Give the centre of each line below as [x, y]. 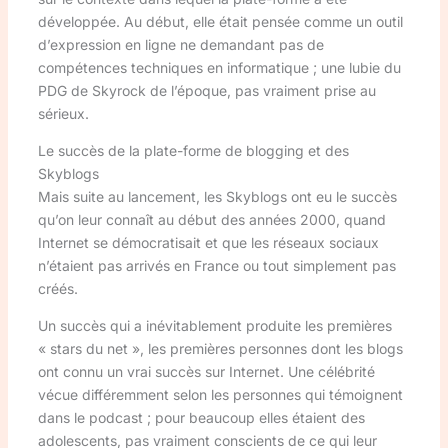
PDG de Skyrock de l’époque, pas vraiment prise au [206, 90]
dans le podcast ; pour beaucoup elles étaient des [201, 417]
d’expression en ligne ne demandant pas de [180, 44]
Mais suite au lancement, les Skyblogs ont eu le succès [217, 196]
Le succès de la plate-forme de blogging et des [193, 150]
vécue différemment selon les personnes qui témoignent [220, 394]
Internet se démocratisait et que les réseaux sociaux [208, 242]
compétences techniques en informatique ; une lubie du [219, 67]
